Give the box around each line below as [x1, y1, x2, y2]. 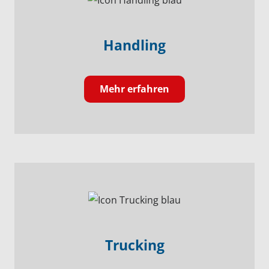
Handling [103, 35, 166, 55]
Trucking [104, 235, 165, 255]
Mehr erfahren [100, 82, 169, 95]
